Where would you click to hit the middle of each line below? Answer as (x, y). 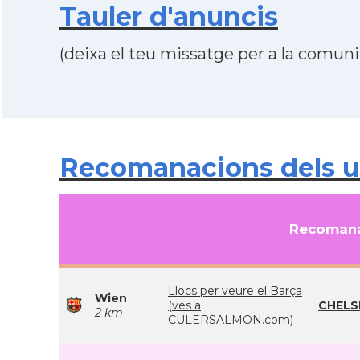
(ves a (184, 305)
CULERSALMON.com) (231, 320)
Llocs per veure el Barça (235, 291)
